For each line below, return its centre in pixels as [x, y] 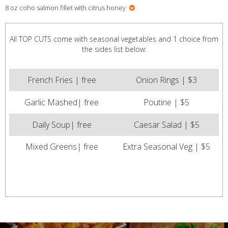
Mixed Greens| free [62, 146]
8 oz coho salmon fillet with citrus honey [65, 8]
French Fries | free [62, 80]
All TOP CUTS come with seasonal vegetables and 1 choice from [114, 39]
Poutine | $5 [166, 102]
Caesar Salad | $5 [166, 124]
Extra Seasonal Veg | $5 [166, 146]
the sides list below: [114, 49]
